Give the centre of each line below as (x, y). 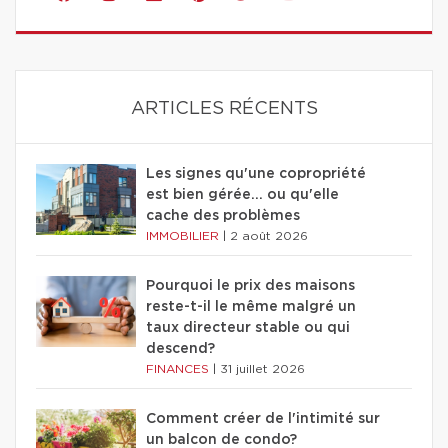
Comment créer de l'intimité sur (263, 418)
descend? (180, 348)
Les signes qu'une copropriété (256, 173)
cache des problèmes (223, 215)
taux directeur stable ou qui (248, 327)
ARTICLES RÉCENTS (224, 108)
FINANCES (179, 368)
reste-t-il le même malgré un (251, 306)
